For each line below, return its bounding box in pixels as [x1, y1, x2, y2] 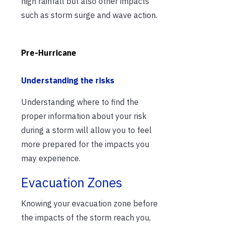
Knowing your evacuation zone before [21, 198, 158, 208]
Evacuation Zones [21, 174, 122, 191]
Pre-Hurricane [21, 47, 76, 58]
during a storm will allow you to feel [21, 125, 152, 135]
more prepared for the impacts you [21, 139, 149, 149]
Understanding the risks [21, 75, 115, 85]
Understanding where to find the [21, 96, 139, 107]
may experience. [21, 153, 80, 163]
